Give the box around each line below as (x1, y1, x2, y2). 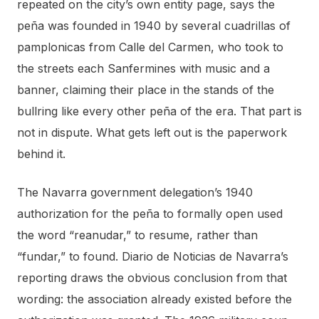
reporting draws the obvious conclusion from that (17, 271, 287, 286)
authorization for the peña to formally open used (17, 206, 283, 221)
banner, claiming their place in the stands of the (17, 83, 274, 98)
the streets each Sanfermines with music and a (17, 61, 270, 76)
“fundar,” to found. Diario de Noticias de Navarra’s (17, 249, 288, 264)
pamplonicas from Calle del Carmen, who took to (17, 40, 283, 55)
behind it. (17, 147, 66, 162)
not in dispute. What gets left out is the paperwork (17, 125, 287, 140)
